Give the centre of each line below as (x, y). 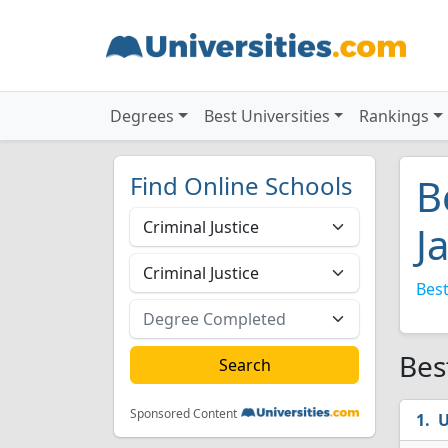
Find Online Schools (241, 185)
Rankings (394, 116)
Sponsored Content (183, 413)
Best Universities (266, 116)
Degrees (142, 116)
